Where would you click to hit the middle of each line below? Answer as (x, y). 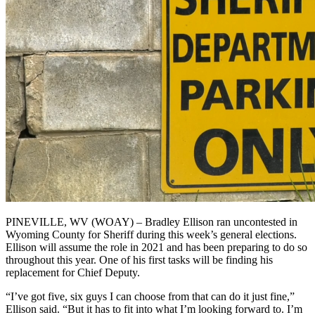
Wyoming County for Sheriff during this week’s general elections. (151, 234)
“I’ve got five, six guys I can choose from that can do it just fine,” (150, 296)
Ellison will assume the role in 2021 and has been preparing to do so (156, 247)
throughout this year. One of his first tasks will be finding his (139, 259)
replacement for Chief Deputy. (73, 272)
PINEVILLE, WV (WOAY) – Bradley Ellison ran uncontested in (152, 221)
